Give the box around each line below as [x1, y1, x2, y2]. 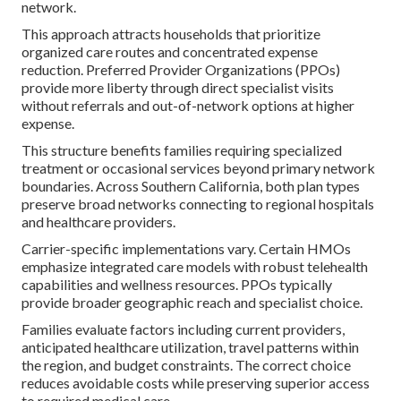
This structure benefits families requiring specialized [21, 141, 342, 159]
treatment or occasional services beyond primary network [21, 159, 375, 177]
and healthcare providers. [21, 213, 175, 231]
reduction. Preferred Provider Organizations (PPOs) [21, 61, 340, 79]
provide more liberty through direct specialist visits [21, 79, 334, 97]
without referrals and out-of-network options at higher [21, 97, 354, 115]
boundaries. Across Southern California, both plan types [21, 177, 360, 195]
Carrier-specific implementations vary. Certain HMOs [21, 240, 351, 258]
